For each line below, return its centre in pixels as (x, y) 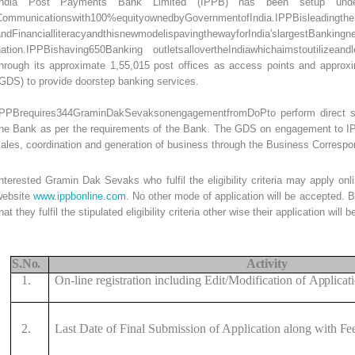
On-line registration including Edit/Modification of (181, 281)
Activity (267, 264)
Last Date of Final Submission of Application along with (197, 329)
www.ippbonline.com (80, 197)
